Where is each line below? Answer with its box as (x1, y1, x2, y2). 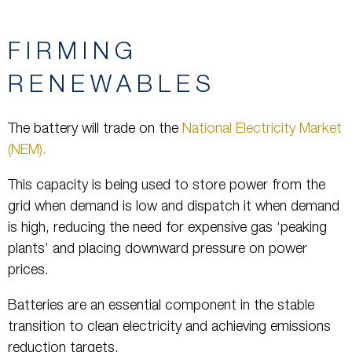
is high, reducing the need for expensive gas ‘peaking (8, 221, 327, 236)
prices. (8, 263, 49, 278)
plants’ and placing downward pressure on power (8, 242, 307, 257)
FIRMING (8, 42, 138, 66)
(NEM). (8, 143, 46, 158)
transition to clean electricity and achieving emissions (8, 320, 331, 335)
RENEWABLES (8, 75, 216, 99)
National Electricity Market (182, 122, 342, 137)
